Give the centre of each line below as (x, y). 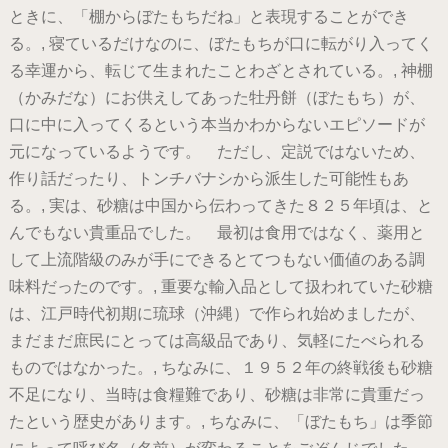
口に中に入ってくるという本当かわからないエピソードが (216, 125)
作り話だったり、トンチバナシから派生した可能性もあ (208, 179)
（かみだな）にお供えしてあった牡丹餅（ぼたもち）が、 (216, 98)
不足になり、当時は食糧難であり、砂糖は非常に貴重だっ (216, 395)
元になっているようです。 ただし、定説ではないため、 (216, 152)
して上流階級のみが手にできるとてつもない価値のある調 (216, 260)
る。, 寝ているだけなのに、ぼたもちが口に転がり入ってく (220, 44)
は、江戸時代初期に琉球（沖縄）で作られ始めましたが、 (216, 314)
